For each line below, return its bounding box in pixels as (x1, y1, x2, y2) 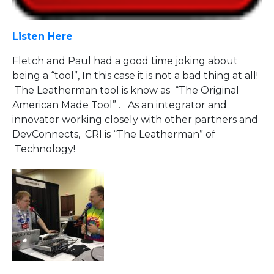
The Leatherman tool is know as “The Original (12, 84, 239, 96)
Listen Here (12, 30, 73, 42)
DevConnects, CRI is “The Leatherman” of (12, 128, 215, 140)
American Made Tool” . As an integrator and (12, 98, 227, 111)
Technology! (12, 143, 75, 155)
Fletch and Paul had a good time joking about (12, 54, 238, 67)
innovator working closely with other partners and (12, 113, 258, 125)
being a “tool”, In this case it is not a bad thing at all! (12, 69, 258, 81)
